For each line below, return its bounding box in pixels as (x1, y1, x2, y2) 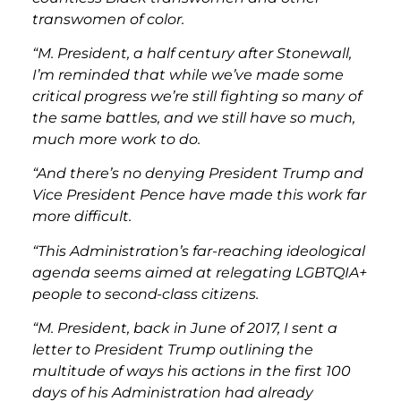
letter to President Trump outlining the (32, 341, 313, 359)
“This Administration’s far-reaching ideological (32, 242, 365, 260)
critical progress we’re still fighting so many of (32, 87, 362, 105)
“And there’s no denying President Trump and (32, 165, 363, 183)
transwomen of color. (32, 10, 184, 28)
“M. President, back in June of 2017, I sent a (32, 320, 337, 337)
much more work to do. (32, 130, 200, 148)
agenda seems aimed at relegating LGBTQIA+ (32, 263, 367, 281)
